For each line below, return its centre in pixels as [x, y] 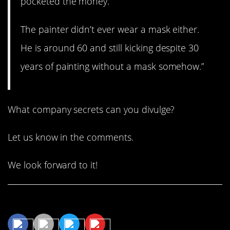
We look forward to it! [53, 165]
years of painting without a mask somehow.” [112, 66]
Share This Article [60, 202]
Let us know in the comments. [71, 137]
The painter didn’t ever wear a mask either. [110, 29]
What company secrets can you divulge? [91, 109]
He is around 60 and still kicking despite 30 [110, 47]
